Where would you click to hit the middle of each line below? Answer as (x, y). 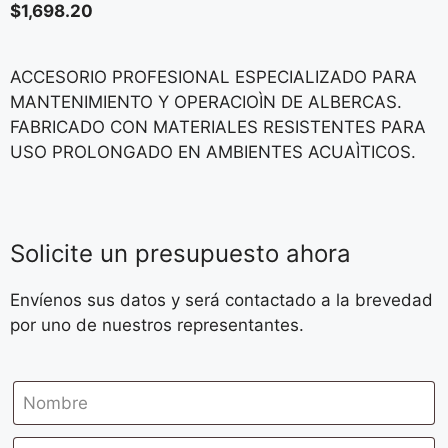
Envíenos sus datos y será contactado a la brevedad (221, 299)
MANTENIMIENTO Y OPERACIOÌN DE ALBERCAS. (206, 101)
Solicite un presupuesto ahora (180, 253)
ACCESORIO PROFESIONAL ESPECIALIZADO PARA (213, 76)
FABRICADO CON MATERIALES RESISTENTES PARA (218, 126)
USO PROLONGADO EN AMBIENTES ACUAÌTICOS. (213, 151)
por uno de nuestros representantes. (157, 324)
